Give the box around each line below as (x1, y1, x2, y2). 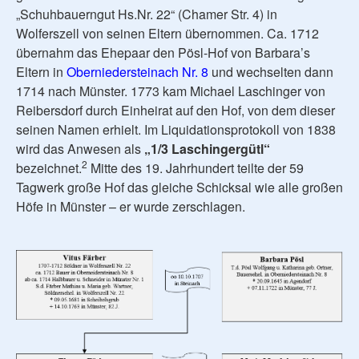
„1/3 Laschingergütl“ (144, 139, 270, 158)
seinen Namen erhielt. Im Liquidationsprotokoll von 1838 (16, 119, 336, 139)
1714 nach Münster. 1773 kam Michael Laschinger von (16, 81, 325, 100)
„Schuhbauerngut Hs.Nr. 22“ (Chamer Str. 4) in (16, 4, 277, 23)
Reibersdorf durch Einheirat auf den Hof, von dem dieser (16, 100, 335, 119)
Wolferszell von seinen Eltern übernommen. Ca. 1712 (16, 23, 319, 42)
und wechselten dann (208, 62, 333, 81)
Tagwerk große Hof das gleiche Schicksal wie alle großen (16, 177, 343, 196)
